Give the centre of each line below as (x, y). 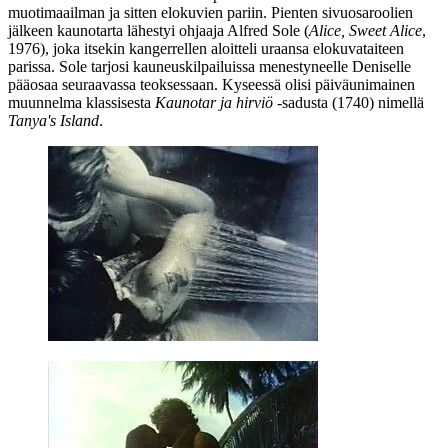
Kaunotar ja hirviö (214, 102)
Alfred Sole (263, 30)
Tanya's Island (53, 120)
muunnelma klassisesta (81, 102)
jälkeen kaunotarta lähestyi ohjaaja (117, 30)
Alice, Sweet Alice (365, 30)
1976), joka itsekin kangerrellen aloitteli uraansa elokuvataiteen (206, 48)
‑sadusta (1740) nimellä (348, 102)
